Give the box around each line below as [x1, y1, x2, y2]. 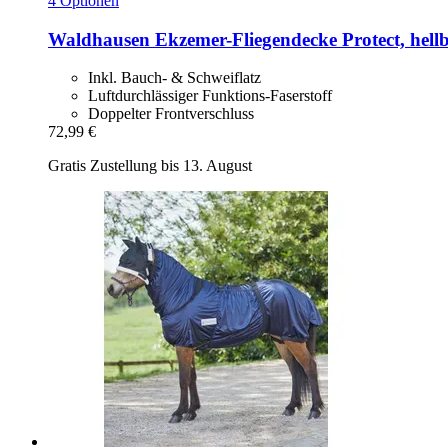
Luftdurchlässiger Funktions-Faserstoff [88, 87, 332, 105]
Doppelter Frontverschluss [88, 105, 254, 123]
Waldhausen [48, 28, 150, 50]
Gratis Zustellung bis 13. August [48, 157, 252, 175]
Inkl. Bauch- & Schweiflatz [88, 69, 261, 87]
